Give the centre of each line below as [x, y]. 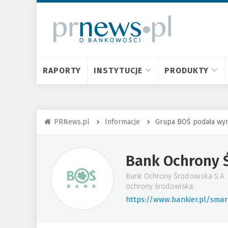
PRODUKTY [187, 70]
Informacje [122, 122]
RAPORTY [62, 70]
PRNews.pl [72, 122]
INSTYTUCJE [118, 70]
